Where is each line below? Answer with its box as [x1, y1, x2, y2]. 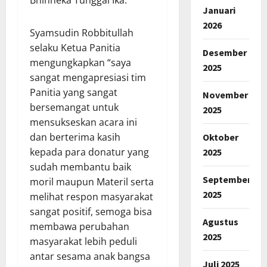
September [202, 173, 251, 185]
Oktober [202, 131, 238, 143]
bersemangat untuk [30, 100, 119, 114]
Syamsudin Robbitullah [30, 26, 133, 39]
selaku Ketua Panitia [30, 41, 120, 54]
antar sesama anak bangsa [30, 249, 150, 263]
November [202, 88, 248, 101]
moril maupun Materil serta [30, 175, 154, 188]
